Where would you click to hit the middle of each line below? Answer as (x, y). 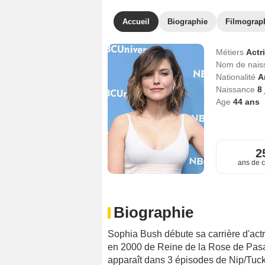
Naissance (236, 89)
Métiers (231, 52)
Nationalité (237, 77)
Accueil (136, 22)
